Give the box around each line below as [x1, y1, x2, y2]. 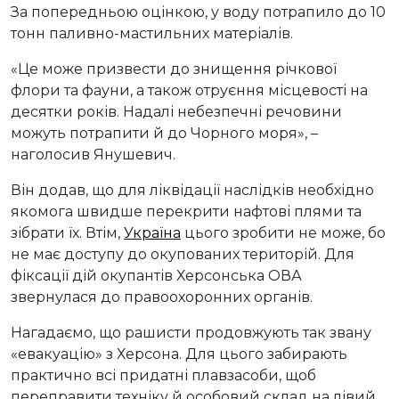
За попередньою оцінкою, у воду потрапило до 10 [11, 4, 386, 21]
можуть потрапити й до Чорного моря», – [11, 125, 318, 142]
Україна [124, 224, 181, 242]
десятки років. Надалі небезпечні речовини [11, 103, 342, 121]
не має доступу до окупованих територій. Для [11, 246, 354, 264]
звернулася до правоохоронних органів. [11, 289, 313, 306]
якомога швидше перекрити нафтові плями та [11, 203, 362, 221]
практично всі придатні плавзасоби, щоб [11, 367, 316, 385]
